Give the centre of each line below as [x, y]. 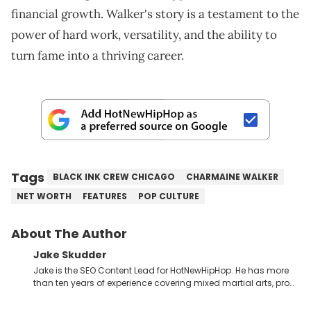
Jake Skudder [70, 254]
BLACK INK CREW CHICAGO [114, 176]
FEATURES [105, 196]
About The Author [69, 233]
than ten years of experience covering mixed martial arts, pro [161, 283]
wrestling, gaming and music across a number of [140, 295]
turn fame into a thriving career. [98, 56]
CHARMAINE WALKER [232, 176]
